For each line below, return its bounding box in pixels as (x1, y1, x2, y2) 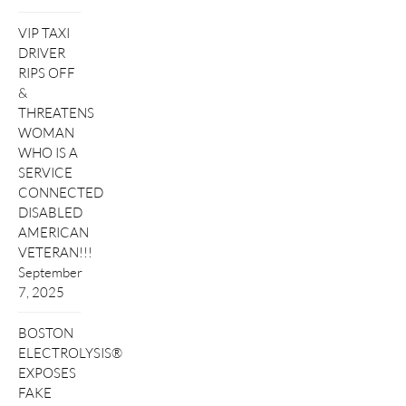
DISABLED (18, 203, 82, 220)
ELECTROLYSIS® (18, 344, 122, 362)
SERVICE (18, 163, 72, 180)
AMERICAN (18, 223, 89, 240)
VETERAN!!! (18, 243, 92, 260)
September (18, 263, 82, 280)
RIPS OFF (18, 63, 75, 81)
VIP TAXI (18, 24, 70, 41)
